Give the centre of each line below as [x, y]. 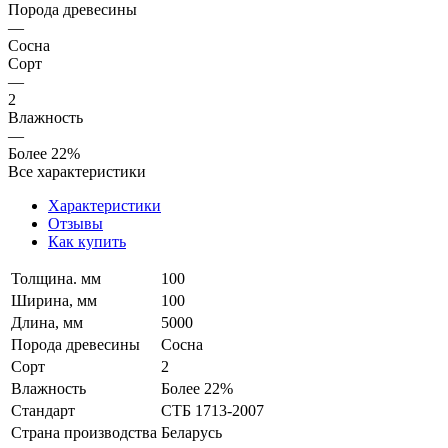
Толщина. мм [56, 278]
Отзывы [75, 223]
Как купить [87, 241]
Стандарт [43, 410]
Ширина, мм [54, 300]
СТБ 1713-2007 [212, 410]
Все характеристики [77, 171]
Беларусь [191, 432]
